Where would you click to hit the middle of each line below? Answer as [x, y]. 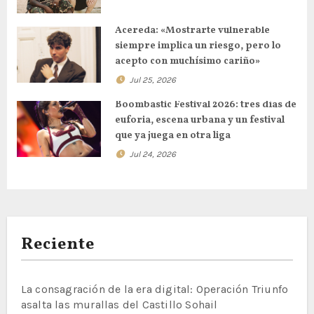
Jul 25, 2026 [152, 80]
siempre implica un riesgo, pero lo [198, 46]
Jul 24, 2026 [152, 154]
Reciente [58, 245]
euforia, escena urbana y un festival [199, 120]
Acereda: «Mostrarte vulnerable [192, 31]
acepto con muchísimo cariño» [187, 62]
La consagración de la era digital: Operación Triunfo [155, 289]
